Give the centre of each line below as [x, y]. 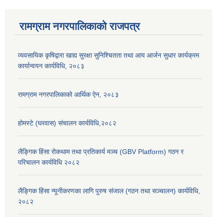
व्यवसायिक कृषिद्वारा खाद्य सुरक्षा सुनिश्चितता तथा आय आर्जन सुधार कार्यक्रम [108, 55]
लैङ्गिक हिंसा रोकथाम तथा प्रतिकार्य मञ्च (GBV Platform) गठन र [101, 152]
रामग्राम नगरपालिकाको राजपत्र [80, 27]
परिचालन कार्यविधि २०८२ [49, 163]
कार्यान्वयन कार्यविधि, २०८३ [51, 66]
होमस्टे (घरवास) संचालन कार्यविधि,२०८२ [67, 123]
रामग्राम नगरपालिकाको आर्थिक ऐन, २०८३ [68, 95]
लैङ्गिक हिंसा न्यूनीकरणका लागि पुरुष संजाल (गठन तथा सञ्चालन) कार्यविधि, [109, 191]
